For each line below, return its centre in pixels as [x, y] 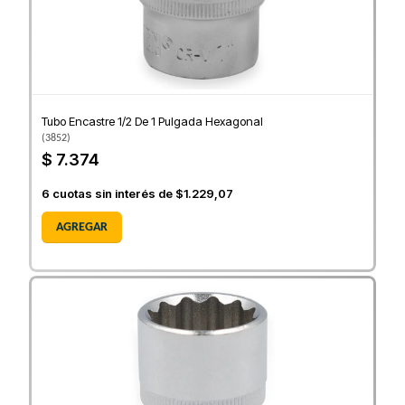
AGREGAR [82, 228]
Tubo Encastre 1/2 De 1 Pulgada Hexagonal [152, 122]
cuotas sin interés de [113, 194]
